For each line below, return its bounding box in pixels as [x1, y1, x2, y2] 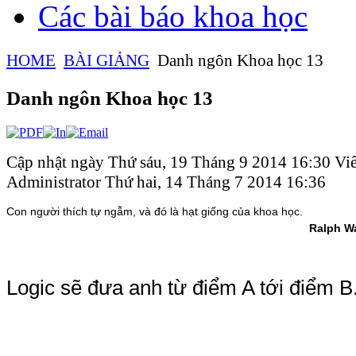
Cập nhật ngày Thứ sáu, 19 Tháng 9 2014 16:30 [6, 152, 335, 172]
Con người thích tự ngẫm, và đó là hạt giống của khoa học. [6, 204, 303, 218]
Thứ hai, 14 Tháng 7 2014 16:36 [105, 172, 326, 192]
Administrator [6, 172, 105, 192]
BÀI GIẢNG [64, 50, 149, 70]
